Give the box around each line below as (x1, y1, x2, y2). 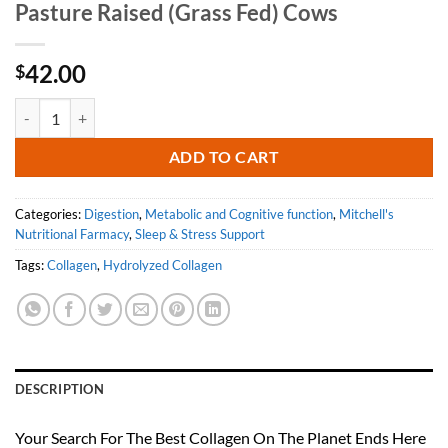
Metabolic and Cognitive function (145, 206, 333, 223)
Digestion (84, 206, 139, 223)
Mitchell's (339, 206, 394, 223)
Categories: (15, 206, 84, 223)
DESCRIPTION (15, 381, 104, 398)
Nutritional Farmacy (15, 226, 129, 243)
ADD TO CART (168, 148, 280, 167)
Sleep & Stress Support (135, 226, 265, 243)
